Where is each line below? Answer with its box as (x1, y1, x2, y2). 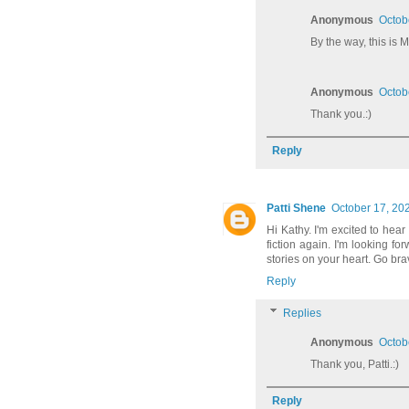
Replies (283, 306, 322, 320)
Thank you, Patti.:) (310, 357, 399, 371)
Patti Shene (267, 201, 326, 215)
